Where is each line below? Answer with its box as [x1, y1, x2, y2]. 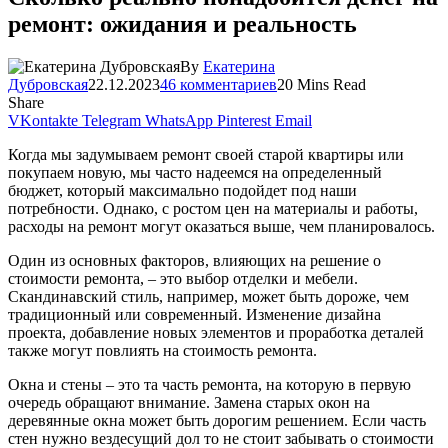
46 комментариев [160, 75, 277, 93]
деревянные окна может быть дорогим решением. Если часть [8, 411, 426, 429]
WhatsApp [145, 111, 213, 129]
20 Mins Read [277, 75, 366, 93]
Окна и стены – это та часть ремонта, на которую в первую [8, 375, 411, 393]
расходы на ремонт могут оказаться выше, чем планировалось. [8, 217, 435, 235]
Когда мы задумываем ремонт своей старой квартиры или [8, 145, 404, 163]
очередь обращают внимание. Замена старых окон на [8, 393, 370, 411]
